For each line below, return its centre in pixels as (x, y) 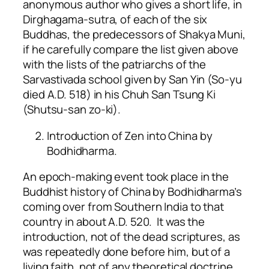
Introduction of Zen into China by (130, 135)
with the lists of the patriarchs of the (115, 65)
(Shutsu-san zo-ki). (72, 110)
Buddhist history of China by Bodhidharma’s (132, 192)
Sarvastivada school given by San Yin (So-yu (132, 80)
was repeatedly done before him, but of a (126, 252)
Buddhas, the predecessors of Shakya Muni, (134, 35)
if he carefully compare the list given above (131, 50)
